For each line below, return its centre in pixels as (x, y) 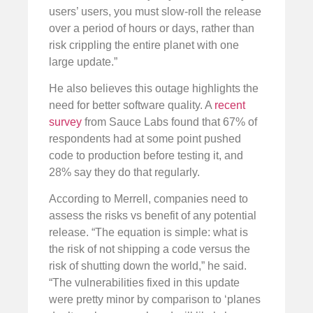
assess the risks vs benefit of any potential (153, 216)
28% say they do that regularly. (124, 173)
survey (65, 122)
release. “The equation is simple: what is (148, 233)
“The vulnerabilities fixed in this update (144, 283)
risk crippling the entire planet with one (144, 45)
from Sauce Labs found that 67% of (169, 122)
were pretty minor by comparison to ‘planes (155, 300)
